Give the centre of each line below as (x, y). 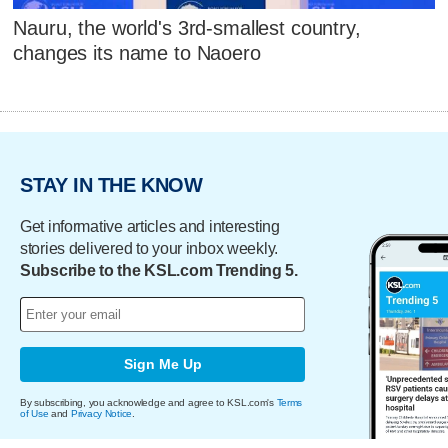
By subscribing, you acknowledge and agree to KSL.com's (148, 402)
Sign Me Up (162, 364)
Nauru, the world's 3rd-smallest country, (187, 28)
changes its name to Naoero (137, 53)
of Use (34, 413)
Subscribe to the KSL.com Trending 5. (159, 270)
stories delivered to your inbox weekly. (149, 248)
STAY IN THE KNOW (111, 185)
